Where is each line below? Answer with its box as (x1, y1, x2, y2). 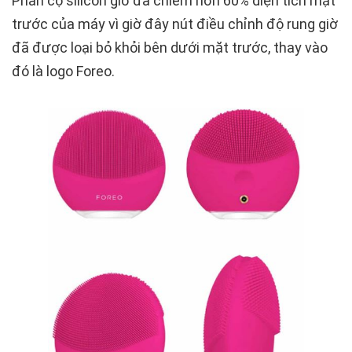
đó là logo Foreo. (12, 63, 115, 80)
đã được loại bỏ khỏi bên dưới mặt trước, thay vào (12, 39, 328, 57)
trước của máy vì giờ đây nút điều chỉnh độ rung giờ (12, 16, 338, 33)
